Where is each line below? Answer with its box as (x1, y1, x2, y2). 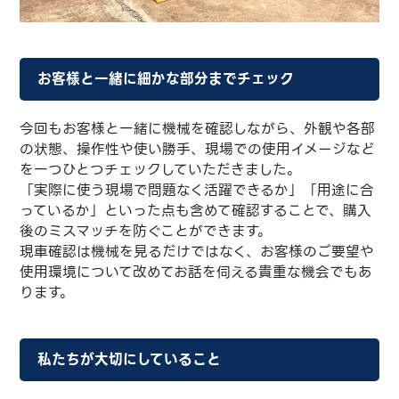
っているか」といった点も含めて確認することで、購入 (20, 199, 372, 222)
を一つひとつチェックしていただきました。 (20, 158, 302, 181)
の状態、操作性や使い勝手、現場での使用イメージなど (20, 137, 376, 160)
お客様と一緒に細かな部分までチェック (37, 67, 295, 90)
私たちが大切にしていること (37, 347, 222, 370)
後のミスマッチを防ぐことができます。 (20, 219, 273, 242)
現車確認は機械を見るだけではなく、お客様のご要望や (20, 240, 375, 263)
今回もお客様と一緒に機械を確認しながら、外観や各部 (20, 117, 376, 140)
